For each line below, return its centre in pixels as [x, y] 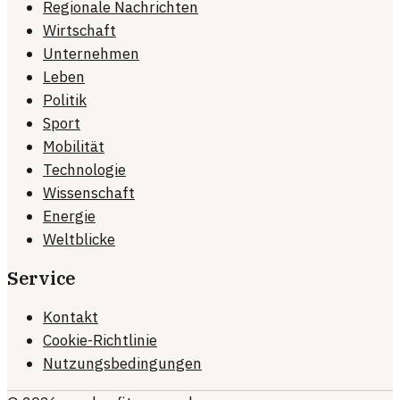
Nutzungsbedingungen [122, 364]
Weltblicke [79, 239]
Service [42, 278]
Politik [65, 100]
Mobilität [74, 146]
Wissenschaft [89, 192]
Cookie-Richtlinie [100, 341]
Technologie [84, 169]
